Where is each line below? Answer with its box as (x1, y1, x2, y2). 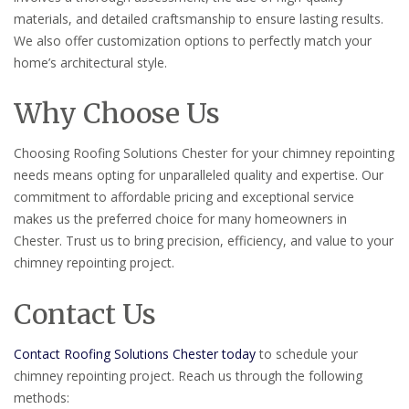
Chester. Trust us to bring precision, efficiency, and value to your (14, 232, 393, 250)
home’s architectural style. (14, 53, 167, 71)
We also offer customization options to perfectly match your (14, 31, 372, 49)
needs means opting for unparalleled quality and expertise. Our (14, 166, 383, 184)
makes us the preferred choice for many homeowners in (14, 210, 347, 228)
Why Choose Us (14, 96, 220, 131)
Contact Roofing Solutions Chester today (14, 345, 256, 363)
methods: (14, 389, 69, 407)
